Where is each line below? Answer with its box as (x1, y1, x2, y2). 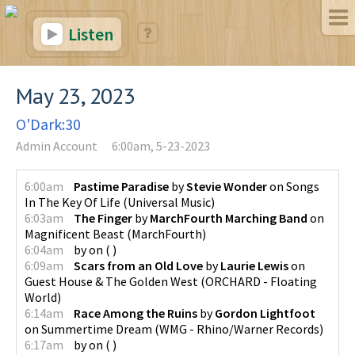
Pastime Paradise (74, 178, 169, 194)
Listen (65, 23, 113, 45)
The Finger (74, 210, 132, 226)
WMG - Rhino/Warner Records (159, 321, 319, 337)
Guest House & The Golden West (25, 273, 198, 289)
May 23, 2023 (16, 81, 136, 110)
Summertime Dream (41, 321, 152, 337)
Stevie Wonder (186, 178, 267, 194)
